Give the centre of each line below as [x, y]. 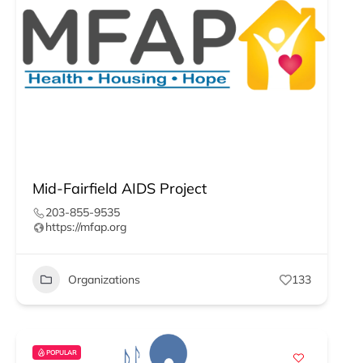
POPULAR [62, 352]
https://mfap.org [86, 227]
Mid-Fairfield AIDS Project [120, 188]
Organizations [104, 279]
